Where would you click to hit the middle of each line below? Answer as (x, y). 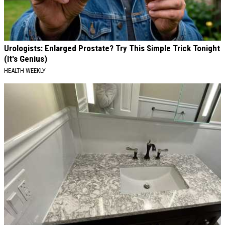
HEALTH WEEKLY (25, 71)
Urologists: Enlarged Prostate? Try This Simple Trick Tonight (112, 48)
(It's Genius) (26, 59)
